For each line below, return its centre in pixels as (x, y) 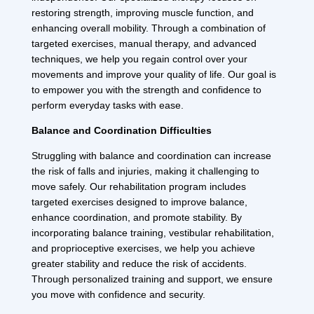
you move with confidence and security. (118, 294)
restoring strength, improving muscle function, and (142, 12)
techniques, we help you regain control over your (139, 59)
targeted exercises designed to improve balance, (139, 202)
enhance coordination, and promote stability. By (136, 217)
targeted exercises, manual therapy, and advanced (144, 43)
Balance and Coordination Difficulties (121, 130)
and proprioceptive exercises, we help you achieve (143, 248)
